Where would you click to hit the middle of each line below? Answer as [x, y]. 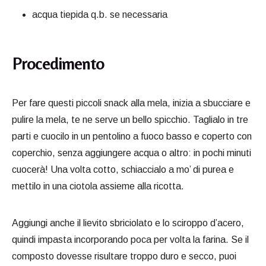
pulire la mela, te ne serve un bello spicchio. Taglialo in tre [130, 120]
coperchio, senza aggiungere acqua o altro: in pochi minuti [132, 153]
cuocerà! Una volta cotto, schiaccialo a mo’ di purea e [123, 170]
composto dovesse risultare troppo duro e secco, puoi [124, 256]
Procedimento [58, 64]
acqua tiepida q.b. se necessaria [100, 15]
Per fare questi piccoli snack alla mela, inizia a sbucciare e [131, 103]
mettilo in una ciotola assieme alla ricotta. [98, 186]
